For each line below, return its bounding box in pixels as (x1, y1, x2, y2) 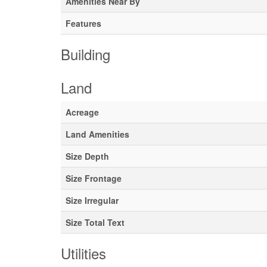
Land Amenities (66, 128, 129, 140)
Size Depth (66, 150, 109, 162)
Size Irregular (66, 194, 119, 206)
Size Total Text (66, 216, 125, 228)
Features (66, 17, 101, 29)
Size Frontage (66, 172, 122, 184)
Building (61, 44, 110, 64)
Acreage (66, 106, 99, 118)
